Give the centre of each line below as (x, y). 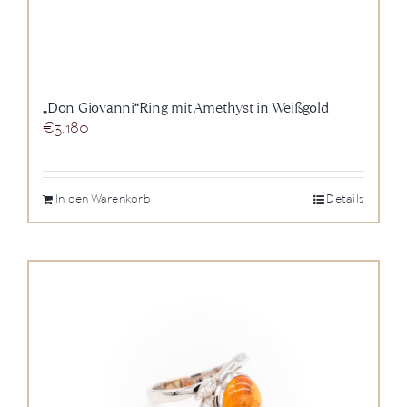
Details (345, 200)
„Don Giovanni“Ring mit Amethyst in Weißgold (186, 108)
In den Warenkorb (103, 200)
